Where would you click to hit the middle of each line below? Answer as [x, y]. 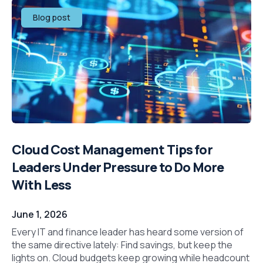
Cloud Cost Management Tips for [112, 150]
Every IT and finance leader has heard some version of [128, 232]
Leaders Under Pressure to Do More [118, 168]
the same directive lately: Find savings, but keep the [122, 245]
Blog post [52, 18]
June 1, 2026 [40, 215]
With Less [42, 185]
